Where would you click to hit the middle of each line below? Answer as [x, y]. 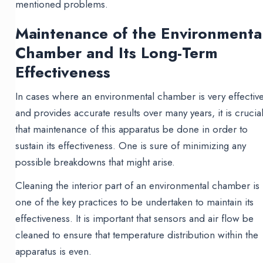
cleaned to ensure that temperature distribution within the [137, 235]
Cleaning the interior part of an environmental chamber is [138, 186]
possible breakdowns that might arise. [95, 162]
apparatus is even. [54, 252]
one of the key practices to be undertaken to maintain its [135, 202]
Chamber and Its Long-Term [117, 53]
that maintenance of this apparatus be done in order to [132, 129]
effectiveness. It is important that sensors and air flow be [135, 219]
